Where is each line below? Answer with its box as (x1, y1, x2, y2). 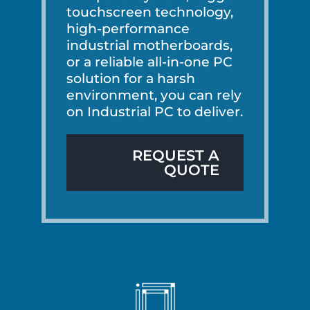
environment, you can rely (66, 86, 241, 103)
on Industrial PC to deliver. (66, 103, 243, 120)
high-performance (66, 20, 190, 37)
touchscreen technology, (66, 3, 233, 20)
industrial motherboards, (66, 37, 232, 53)
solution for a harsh (66, 70, 195, 86)
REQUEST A (132, 146, 220, 164)
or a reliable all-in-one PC (66, 53, 232, 70)
